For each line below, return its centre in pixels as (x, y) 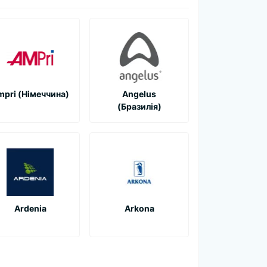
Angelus (139, 94)
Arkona (139, 208)
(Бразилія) (139, 106)
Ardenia (30, 208)
